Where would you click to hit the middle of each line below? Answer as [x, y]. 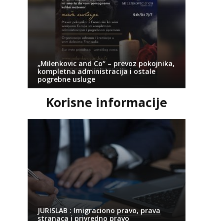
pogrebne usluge [66, 79]
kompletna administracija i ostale [96, 71]
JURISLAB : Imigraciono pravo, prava [99, 210]
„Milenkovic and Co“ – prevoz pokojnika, [106, 63]
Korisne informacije [106, 102]
